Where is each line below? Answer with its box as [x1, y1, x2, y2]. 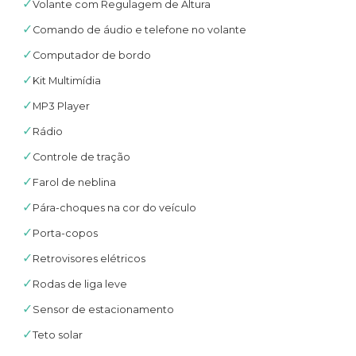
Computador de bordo [33, 48, 151, 61]
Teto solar [33, 328, 83, 341]
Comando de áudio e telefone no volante [33, 23, 246, 36]
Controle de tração [33, 150, 130, 163]
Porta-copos [33, 226, 98, 239]
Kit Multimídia [33, 74, 101, 87]
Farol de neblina [33, 176, 116, 188]
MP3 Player [33, 99, 90, 112]
